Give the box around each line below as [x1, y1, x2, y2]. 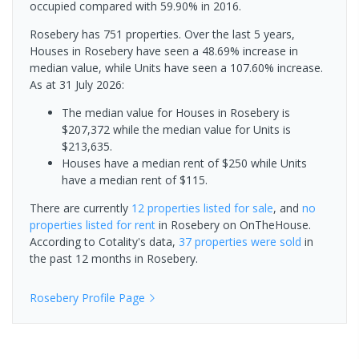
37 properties [179, 233, 248, 249]
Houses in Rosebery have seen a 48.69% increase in [30, 42, 298, 58]
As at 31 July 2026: [30, 76, 124, 92]
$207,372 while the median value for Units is [62, 121, 291, 137]
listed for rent [83, 216, 155, 232]
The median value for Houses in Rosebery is [62, 104, 290, 120]
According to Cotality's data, [30, 233, 179, 249]
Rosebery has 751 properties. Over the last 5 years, [30, 26, 295, 42]
